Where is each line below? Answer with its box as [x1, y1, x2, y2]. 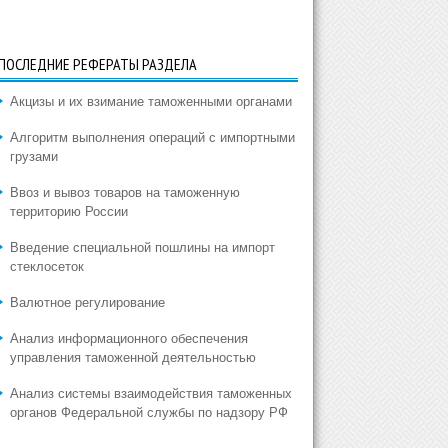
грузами [9, 149, 58, 164]
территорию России [9, 204, 128, 219]
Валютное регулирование [9, 295, 165, 310]
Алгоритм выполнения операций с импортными [9, 130, 295, 145]
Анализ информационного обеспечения [9, 331, 248, 346]
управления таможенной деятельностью [9, 350, 256, 365]
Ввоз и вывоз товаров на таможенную [9, 185, 240, 200]
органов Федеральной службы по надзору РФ [9, 405, 288, 420]
